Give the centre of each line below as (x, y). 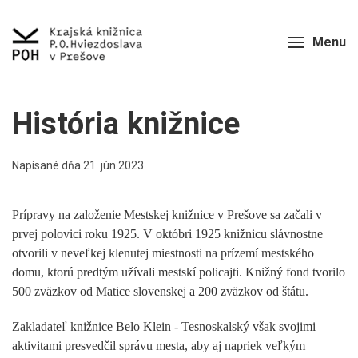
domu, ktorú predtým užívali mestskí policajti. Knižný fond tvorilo (179, 272)
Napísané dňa (48, 165)
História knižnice (126, 123)
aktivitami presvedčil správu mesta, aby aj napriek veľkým (159, 345)
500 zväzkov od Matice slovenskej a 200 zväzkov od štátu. (160, 291)
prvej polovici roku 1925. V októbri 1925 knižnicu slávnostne (167, 233)
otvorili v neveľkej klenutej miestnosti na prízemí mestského (163, 253)
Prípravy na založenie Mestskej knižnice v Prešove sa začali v (167, 214)
